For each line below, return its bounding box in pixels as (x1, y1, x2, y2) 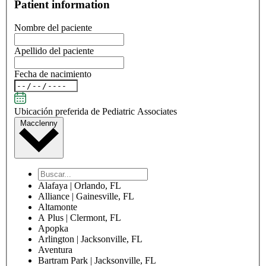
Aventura (38, 245, 72, 255)
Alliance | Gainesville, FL (38, 191, 134, 202)
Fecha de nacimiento (14, 69, 91, 79)
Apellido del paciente (14, 46, 94, 56)
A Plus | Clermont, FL (38, 213, 121, 223)
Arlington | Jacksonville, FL (38, 234, 142, 245)
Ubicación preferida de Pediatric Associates (14, 106, 177, 116)
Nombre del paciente (14, 23, 92, 33)
